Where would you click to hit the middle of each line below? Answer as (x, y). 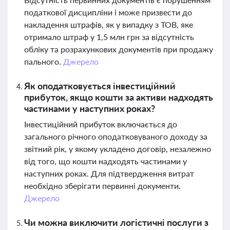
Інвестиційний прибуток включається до (101, 124)
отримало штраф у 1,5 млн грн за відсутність (109, 37)
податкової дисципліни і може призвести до (108, 12)
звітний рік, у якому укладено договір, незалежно (118, 149)
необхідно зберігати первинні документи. (102, 186)
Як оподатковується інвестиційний (100, 86)
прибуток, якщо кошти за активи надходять (119, 97)
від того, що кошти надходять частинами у (106, 161)
